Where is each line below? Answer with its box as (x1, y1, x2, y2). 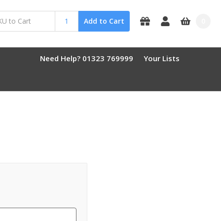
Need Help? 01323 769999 (40, 53, 133, 63)
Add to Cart (84, 16, 125, 26)
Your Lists (144, 53, 180, 63)
